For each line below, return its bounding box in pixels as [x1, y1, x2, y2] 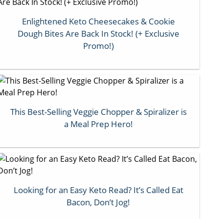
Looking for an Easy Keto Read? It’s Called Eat [13, 184, 183, 196]
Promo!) [83, 40, 114, 51]
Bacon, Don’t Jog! [66, 196, 131, 208]
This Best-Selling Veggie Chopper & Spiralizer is [10, 106, 187, 117]
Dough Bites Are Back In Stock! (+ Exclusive [17, 27, 179, 39]
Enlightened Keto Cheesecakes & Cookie [22, 15, 175, 27]
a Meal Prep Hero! [64, 118, 133, 130]
